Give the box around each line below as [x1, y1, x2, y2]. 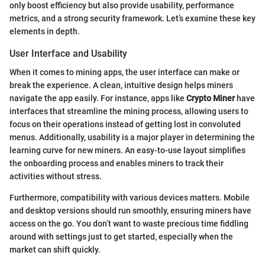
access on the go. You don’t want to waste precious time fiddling [9, 219, 248, 229]
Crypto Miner [186, 93, 235, 104]
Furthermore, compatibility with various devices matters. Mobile [9, 193, 250, 203]
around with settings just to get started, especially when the [9, 232, 233, 242]
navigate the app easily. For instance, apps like [9, 93, 186, 104]
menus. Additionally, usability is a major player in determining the [9, 132, 255, 143]
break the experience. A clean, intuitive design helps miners [9, 80, 233, 91]
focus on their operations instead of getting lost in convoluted [9, 119, 241, 130]
